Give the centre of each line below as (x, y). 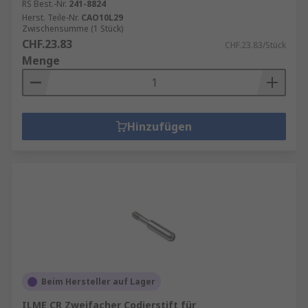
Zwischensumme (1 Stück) (73, 29)
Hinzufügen (159, 126)
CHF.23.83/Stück (255, 45)
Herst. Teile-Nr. (51, 18)
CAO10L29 (102, 18)
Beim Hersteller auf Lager (98, 282)
